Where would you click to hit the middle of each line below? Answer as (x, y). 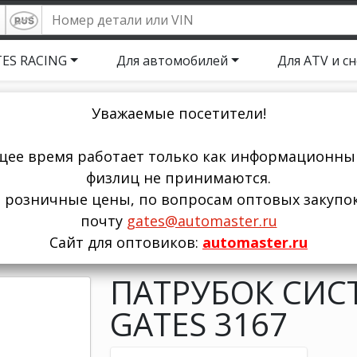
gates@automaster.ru (202, 221)
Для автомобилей (173, 61)
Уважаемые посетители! (178, 113)
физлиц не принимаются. (178, 178)
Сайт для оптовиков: (126, 242)
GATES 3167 (198, 324)
